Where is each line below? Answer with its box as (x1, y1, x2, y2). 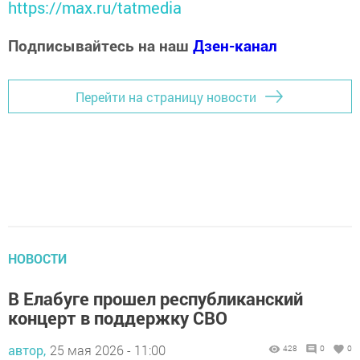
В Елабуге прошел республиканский (8, 287, 303, 311)
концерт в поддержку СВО (8, 306, 227, 330)
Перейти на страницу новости (76, 88, 256, 105)
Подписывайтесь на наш (8, 35, 193, 56)
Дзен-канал (193, 35, 277, 56)
